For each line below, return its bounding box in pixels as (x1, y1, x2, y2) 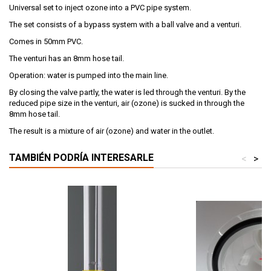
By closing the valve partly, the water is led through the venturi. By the (9, 87, 246, 97)
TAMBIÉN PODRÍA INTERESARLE (9, 151, 154, 163)
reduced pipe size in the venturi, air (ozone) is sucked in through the (9, 98, 244, 108)
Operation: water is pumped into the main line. (9, 70, 168, 80)
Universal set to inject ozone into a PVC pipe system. (9, 2, 191, 12)
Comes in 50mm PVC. (9, 36, 83, 46)
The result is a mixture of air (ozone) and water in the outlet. (9, 126, 214, 135)
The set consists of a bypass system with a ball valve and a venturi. (9, 19, 241, 29)
